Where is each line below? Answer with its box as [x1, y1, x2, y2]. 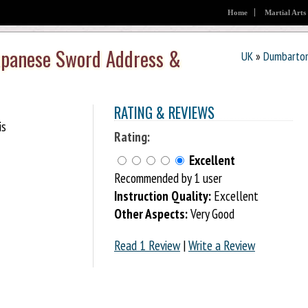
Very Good [187, 205, 234, 223]
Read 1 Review [113, 236, 180, 254]
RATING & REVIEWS [113, 102, 214, 124]
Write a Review [188, 236, 255, 254]
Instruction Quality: [113, 187, 211, 205]
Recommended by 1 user [113, 169, 222, 187]
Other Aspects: [113, 205, 188, 223]
